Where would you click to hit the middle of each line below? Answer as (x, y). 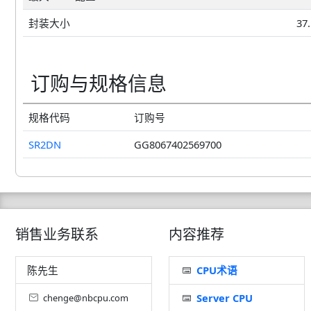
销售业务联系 (57, 234)
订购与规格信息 (99, 83)
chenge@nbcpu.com (86, 297)
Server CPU (224, 297)
